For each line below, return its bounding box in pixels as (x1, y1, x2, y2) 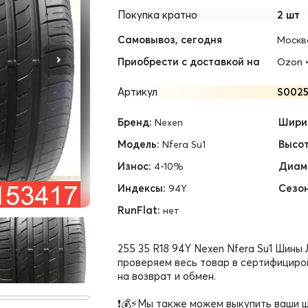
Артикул (118, 85, 157, 98)
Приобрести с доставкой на (118, 55, 260, 68)
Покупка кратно (118, 8, 197, 21)
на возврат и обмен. (118, 269, 216, 283)
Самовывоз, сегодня (118, 33, 222, 46)
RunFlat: (118, 203, 160, 217)
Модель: (118, 137, 159, 151)
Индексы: (118, 181, 166, 195)
